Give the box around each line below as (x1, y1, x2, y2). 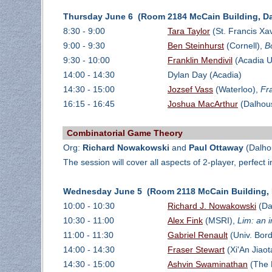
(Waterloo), (212, 84, 260, 95)
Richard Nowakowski (82, 143, 169, 153)
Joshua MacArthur (167, 99, 238, 109)
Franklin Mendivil (167, 55, 233, 66)
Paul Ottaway (188, 143, 243, 153)
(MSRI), (202, 216, 237, 226)
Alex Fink (167, 216, 203, 226)
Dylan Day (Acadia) (167, 70, 242, 80)
